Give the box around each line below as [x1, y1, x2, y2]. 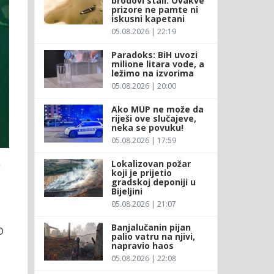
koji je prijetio [111, 166, 172, 179]
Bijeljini [111, 185, 143, 197]
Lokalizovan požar [111, 157, 191, 169]
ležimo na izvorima [111, 67, 194, 79]
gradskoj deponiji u [111, 176, 196, 188]
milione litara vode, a [111, 57, 204, 70]
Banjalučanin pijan [111, 221, 191, 233]
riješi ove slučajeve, [111, 112, 196, 124]
